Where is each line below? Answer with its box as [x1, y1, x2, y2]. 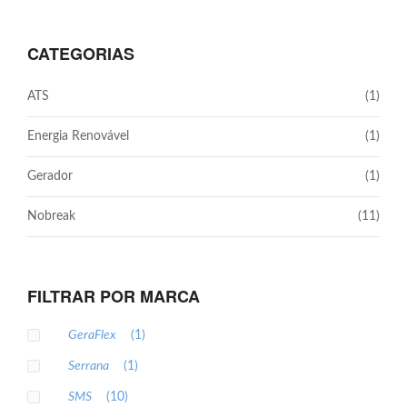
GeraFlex [68, 328, 119, 342]
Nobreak [27, 209, 75, 223]
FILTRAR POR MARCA [27, 283, 200, 308]
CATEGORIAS [27, 41, 134, 65]
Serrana [68, 359, 112, 372]
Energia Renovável [27, 129, 129, 143]
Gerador [27, 169, 73, 183]
